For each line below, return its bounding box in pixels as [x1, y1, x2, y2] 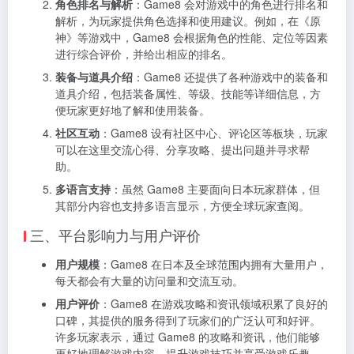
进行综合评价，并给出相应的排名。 [55, 45, 232, 62]
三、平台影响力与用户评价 [30, 224, 201, 245]
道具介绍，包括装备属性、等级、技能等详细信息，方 [55, 85, 321, 101]
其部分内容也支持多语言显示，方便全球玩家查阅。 [55, 197, 310, 213]
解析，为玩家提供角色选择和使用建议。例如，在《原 [55, 12, 321, 28]
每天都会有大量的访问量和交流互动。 [55, 272, 243, 288]
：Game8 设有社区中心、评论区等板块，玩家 [100, 124, 328, 141]
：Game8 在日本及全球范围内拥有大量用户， [100, 255, 328, 272]
